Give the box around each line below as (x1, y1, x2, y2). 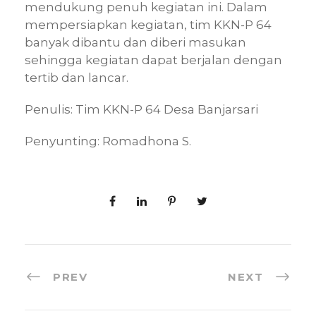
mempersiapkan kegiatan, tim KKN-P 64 (25, 17, 272, 32)
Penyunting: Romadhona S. (25, 133, 191, 148)
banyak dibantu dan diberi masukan (25, 35, 246, 49)
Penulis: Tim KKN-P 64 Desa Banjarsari (25, 102, 258, 116)
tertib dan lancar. (25, 70, 128, 85)
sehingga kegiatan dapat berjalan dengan (25, 52, 282, 67)
